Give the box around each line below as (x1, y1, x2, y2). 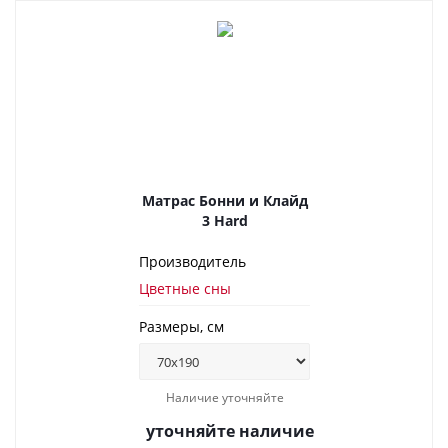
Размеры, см (139, 317, 224, 336)
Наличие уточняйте (165, 389, 284, 406)
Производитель (139, 252, 246, 271)
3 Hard (201, 211, 248, 230)
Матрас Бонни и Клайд (141, 191, 308, 210)
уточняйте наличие (146, 420, 314, 442)
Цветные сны (139, 279, 231, 298)
